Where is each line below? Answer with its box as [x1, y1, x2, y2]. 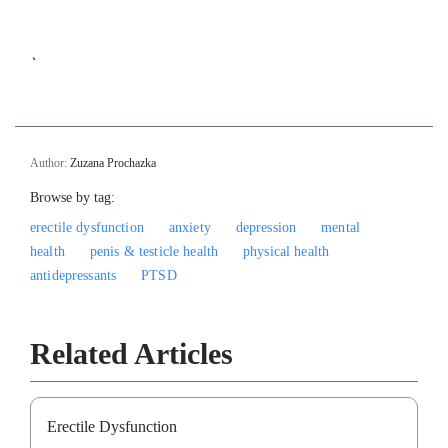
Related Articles [30, 336, 233, 370]
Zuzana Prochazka [70, 155, 156, 170]
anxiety [168, 219, 211, 235]
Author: [30, 155, 70, 170]
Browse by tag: [30, 189, 115, 205]
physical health [243, 243, 330, 259]
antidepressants [30, 267, 117, 283]
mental [321, 219, 361, 235]
